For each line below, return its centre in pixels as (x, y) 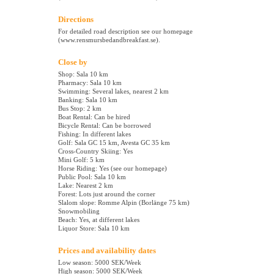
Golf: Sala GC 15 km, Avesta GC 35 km (114, 143)
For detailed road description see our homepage (125, 31)
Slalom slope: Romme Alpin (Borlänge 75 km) (124, 203)
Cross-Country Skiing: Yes (95, 151)
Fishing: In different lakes (94, 134)
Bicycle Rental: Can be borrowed (105, 126)
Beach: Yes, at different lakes (99, 220)
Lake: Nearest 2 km (86, 186)
